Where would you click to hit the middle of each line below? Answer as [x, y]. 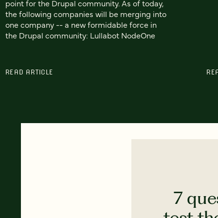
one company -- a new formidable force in [81, 24]
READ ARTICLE [29, 72]
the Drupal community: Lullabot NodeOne [80, 35]
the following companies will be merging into [86, 13]
